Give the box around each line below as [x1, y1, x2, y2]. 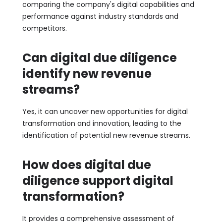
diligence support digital [22, 172, 173, 189]
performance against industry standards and [22, 11, 178, 21]
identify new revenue [22, 65, 152, 82]
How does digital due [22, 156, 151, 173]
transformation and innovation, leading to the [22, 118, 181, 128]
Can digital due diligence [22, 49, 177, 66]
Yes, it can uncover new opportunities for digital [22, 106, 188, 116]
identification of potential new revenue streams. [22, 130, 190, 140]
